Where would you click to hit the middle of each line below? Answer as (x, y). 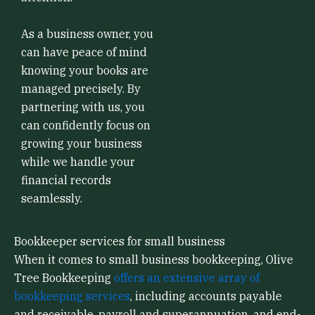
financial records (66, 180)
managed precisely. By (81, 88)
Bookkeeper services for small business (120, 242)
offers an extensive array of (187, 278)
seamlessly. (52, 198)
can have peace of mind (84, 52)
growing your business (82, 143)
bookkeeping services (72, 296)
